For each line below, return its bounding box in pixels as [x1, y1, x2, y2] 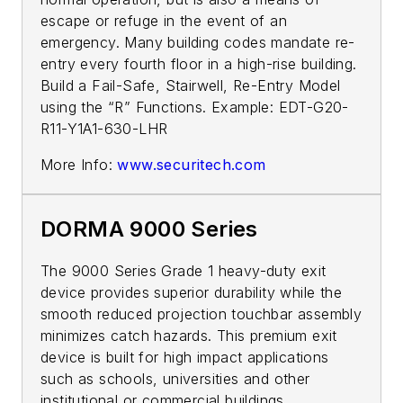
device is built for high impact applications [40, 347, 329, 366]
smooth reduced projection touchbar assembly [40, 304, 363, 323]
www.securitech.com [117, 155, 266, 174]
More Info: [40, 155, 118, 174]
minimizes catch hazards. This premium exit [40, 326, 337, 345]
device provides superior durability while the [40, 282, 342, 301]
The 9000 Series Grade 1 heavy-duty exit [40, 261, 327, 280]
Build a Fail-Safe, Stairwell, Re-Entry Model [40, 76, 341, 94]
